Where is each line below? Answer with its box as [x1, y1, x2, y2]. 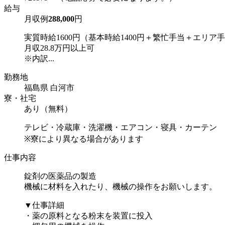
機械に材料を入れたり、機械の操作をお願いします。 [24, 182, 217, 191]
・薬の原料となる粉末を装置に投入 [24, 211, 153, 220]
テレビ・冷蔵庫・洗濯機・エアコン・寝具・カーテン [24, 123, 217, 132]
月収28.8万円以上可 [24, 44, 94, 53]
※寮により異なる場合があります [24, 135, 143, 144]
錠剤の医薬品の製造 [24, 172, 96, 181]
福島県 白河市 [24, 83, 74, 92]
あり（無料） [24, 104, 72, 114]
